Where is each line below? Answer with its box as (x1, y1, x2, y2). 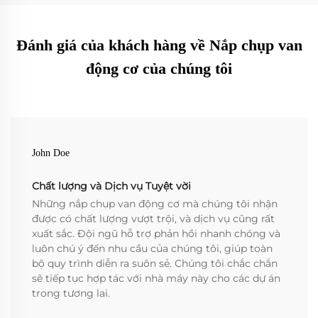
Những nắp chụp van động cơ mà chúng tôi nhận (32, 197, 278, 211)
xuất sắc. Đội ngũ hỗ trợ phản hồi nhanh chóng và (32, 227, 280, 241)
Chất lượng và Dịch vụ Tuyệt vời (32, 180, 191, 193)
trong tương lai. (32, 287, 110, 300)
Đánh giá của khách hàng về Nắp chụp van (16, 36, 302, 55)
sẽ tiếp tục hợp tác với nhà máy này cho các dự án (32, 272, 280, 285)
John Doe (32, 148, 70, 159)
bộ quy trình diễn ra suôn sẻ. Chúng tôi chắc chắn (32, 257, 278, 270)
